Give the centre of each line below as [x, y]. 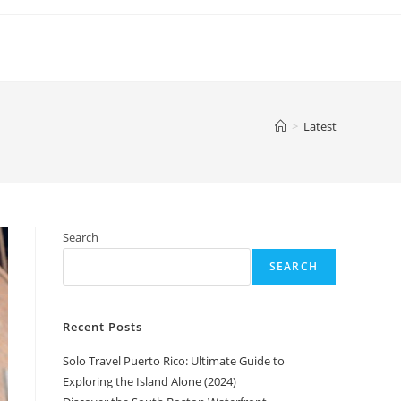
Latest [320, 126]
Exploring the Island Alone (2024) [149, 381]
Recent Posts [102, 327]
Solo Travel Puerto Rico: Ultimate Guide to [174, 361]
